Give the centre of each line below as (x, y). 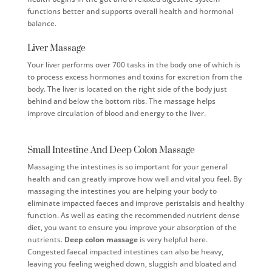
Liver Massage (56, 48)
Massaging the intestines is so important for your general (127, 166)
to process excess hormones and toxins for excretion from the (134, 76)
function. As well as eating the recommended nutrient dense (133, 215)
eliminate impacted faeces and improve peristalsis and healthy (135, 203)
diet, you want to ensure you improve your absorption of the (132, 227)
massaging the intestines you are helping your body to (122, 191)
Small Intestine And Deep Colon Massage (111, 150)
